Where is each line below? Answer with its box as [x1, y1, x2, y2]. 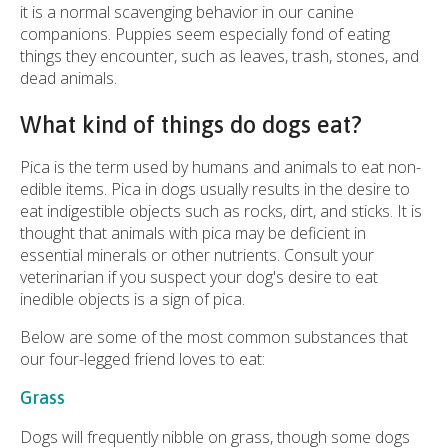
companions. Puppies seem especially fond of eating [20, 23, 390, 46]
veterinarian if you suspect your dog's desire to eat [20, 266, 378, 289]
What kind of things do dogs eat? [20, 111, 362, 139]
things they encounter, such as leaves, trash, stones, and [20, 45, 419, 68]
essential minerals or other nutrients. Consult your [20, 244, 374, 267]
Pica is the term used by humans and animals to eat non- [20, 156, 421, 179]
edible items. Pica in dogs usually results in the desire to [20, 178, 410, 201]
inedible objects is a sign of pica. [20, 288, 245, 311]
